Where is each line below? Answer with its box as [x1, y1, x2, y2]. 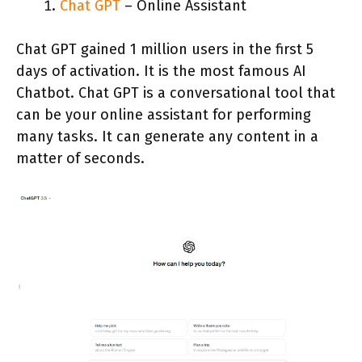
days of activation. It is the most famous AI [16, 62, 306, 80]
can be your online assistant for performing [16, 106, 311, 124]
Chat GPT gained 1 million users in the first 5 [16, 40, 314, 58]
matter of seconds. [16, 149, 145, 167]
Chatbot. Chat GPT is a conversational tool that [16, 84, 335, 102]
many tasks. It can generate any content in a [16, 128, 318, 145]
